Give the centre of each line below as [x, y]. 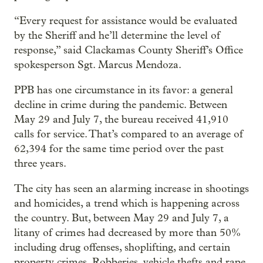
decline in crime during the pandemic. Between [121, 104]
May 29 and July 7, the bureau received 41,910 [121, 119]
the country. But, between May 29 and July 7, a [122, 218]
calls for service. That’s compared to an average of [129, 134]
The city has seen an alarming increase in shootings [131, 188]
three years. [40, 163]
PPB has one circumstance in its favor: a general [124, 90]
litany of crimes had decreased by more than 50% [127, 232]
